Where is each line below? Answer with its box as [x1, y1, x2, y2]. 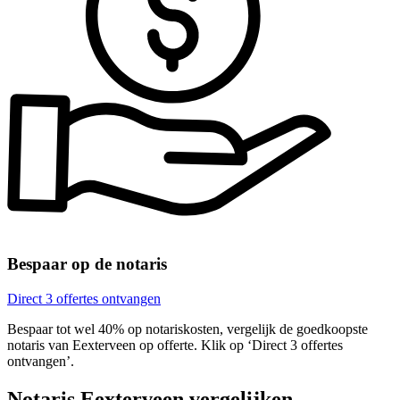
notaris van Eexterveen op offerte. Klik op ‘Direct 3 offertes [7, 337, 343, 353]
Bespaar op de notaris [7, 254, 167, 274]
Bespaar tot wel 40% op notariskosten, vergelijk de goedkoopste [7, 321, 368, 337]
